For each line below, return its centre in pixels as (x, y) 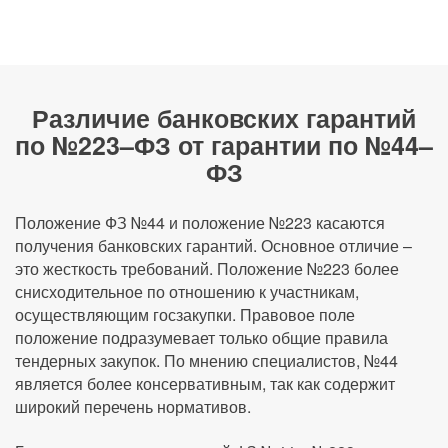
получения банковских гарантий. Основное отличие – (213, 246)
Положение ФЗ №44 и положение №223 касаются (200, 223)
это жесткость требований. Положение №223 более (207, 269)
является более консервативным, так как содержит (205, 384)
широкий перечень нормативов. (133, 407)
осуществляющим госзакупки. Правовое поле (185, 315)
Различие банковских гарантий (224, 118)
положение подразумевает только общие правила (201, 338)
